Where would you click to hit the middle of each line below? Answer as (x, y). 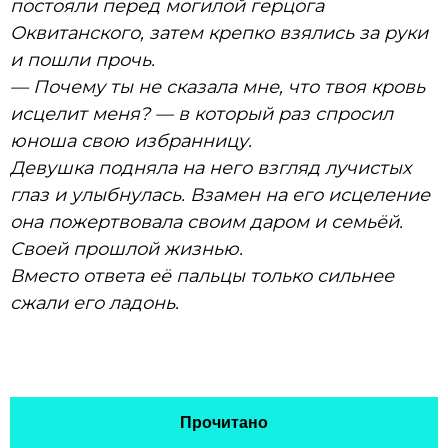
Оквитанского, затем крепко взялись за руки (219, 32)
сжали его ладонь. (94, 302)
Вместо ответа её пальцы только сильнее (202, 275)
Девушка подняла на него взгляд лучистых (210, 167)
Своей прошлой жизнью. (126, 248)
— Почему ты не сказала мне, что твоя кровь (217, 86)
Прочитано (224, 422)
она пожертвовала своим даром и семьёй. (206, 221)
